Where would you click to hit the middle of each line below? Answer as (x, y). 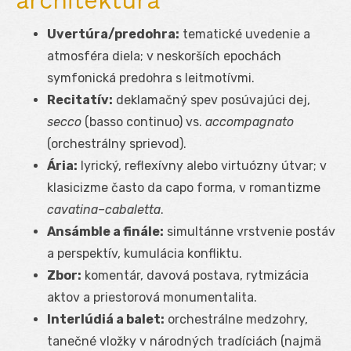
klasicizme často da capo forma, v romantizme (184, 187)
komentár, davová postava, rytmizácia (195, 275)
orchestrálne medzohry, (236, 319)
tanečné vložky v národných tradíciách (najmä (184, 341)
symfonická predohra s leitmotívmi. (151, 78)
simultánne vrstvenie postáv (250, 231)
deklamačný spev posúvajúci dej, (212, 100)
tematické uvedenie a (245, 34)
